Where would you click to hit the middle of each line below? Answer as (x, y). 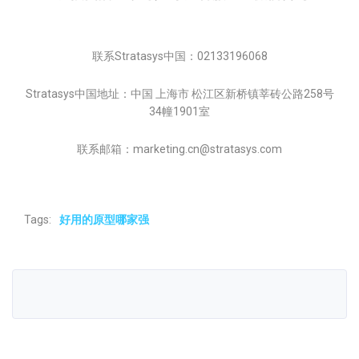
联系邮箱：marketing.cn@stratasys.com (179, 149)
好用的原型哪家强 (104, 220)
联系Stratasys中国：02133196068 (179, 56)
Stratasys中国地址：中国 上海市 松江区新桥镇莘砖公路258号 (179, 94)
